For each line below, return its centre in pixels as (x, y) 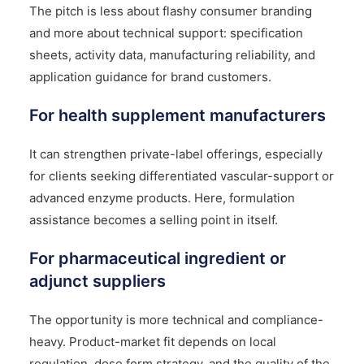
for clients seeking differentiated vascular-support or (181, 175)
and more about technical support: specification (166, 32)
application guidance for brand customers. (150, 76)
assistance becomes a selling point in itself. (153, 219)
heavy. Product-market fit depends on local (152, 341)
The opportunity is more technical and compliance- (176, 319)
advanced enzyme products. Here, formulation (162, 197)
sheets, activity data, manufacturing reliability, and (172, 54)
